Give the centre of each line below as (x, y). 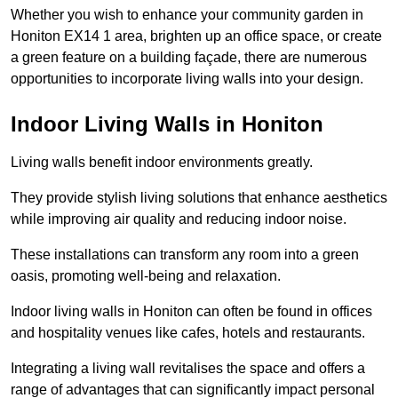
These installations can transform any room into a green (185, 254)
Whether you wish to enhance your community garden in (187, 14)
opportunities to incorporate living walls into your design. (187, 78)
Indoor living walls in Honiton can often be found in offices (191, 311)
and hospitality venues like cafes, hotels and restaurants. (188, 332)
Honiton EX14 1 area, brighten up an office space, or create (196, 36)
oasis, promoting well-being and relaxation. (146, 275)
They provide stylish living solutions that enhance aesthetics (199, 197)
